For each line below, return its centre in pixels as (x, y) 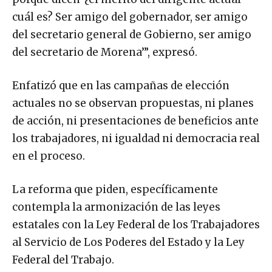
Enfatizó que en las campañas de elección (121, 85)
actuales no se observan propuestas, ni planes (133, 103)
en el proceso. (49, 156)
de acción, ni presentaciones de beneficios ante (135, 121)
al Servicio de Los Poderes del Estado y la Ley (128, 242)
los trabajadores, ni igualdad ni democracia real (136, 138)
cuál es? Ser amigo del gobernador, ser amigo (130, 17)
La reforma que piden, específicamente (115, 189)
